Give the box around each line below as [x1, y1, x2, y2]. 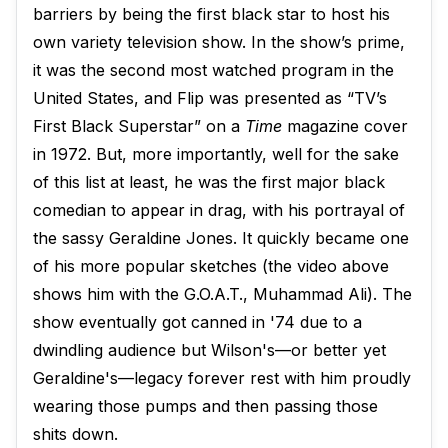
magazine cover [282, 116, 408, 137]
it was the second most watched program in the [33, 60, 394, 81]
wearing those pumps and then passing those [33, 396, 378, 417]
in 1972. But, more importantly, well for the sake [33, 144, 399, 165]
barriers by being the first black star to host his [33, 4, 390, 25]
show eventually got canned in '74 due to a [33, 312, 362, 333]
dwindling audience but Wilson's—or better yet [33, 340, 386, 361]
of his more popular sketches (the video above [33, 256, 389, 277]
